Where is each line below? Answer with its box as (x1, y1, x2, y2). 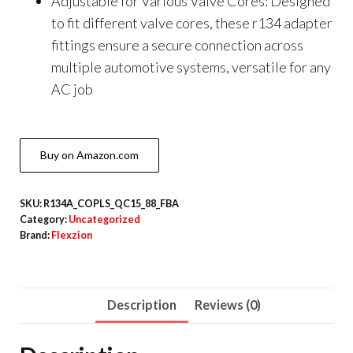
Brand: (20, 229, 51, 241)
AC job (51, 80, 93, 98)
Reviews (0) (194, 297, 261, 312)
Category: (20, 214, 69, 225)
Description (106, 297, 176, 312)
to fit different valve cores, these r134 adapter (51, 14, 333, 32)
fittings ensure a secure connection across (51, 36, 303, 54)
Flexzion (51, 229, 92, 241)
